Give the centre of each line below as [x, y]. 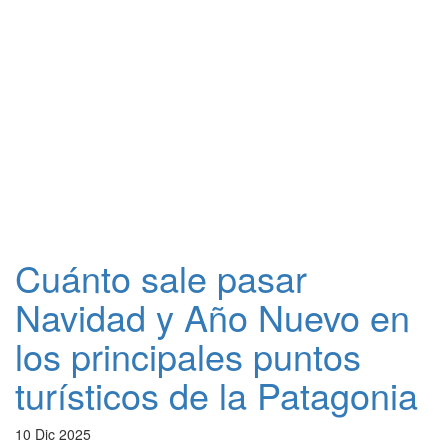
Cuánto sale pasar [161, 277]
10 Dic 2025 [53, 434]
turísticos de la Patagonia [216, 394]
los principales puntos [188, 355]
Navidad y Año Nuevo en [212, 316]
